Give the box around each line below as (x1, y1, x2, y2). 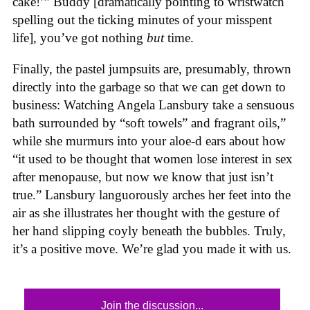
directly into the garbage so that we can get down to (12, 79, 286, 94)
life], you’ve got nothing (12, 30, 147, 45)
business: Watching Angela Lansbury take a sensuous (12, 97, 294, 112)
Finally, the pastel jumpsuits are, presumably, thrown (12, 61, 291, 76)
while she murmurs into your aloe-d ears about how (12, 133, 286, 148)
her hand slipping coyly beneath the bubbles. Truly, (12, 223, 286, 238)
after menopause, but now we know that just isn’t (12, 169, 273, 184)
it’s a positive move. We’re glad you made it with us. (12, 241, 291, 256)
